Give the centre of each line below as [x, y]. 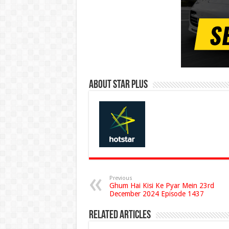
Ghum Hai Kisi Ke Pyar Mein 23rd [162, 186]
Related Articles [120, 216]
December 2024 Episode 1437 [156, 194]
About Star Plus [118, 85]
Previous [121, 178]
